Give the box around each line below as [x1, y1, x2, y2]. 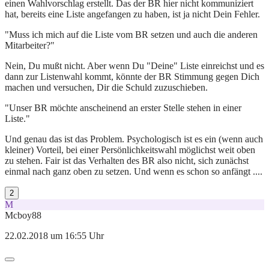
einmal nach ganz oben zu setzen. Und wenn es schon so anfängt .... [5, 166, 262, 177]
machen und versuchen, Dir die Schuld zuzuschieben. [5, 82, 208, 92]
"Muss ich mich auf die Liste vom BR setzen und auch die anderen [5, 29, 258, 40]
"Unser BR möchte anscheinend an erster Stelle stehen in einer [5, 102, 241, 113]
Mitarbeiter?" [5, 40, 55, 50]
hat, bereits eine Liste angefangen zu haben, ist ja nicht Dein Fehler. [5, 8, 260, 19]
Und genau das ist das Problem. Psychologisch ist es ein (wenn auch [5, 133, 263, 144]
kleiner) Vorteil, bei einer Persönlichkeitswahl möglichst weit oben [5, 144, 255, 155]
